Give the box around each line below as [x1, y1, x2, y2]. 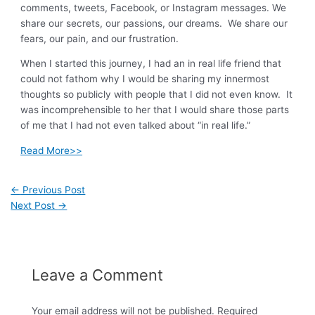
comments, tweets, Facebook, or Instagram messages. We [20, 1, 287, 13]
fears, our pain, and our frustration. [20, 32, 179, 44]
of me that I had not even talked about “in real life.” [20, 120, 251, 131]
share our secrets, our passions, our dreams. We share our [20, 17, 288, 29]
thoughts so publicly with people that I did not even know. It [20, 89, 293, 101]
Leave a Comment [31, 266, 163, 284]
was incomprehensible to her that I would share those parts [20, 104, 290, 116]
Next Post [11, 200, 58, 212]
